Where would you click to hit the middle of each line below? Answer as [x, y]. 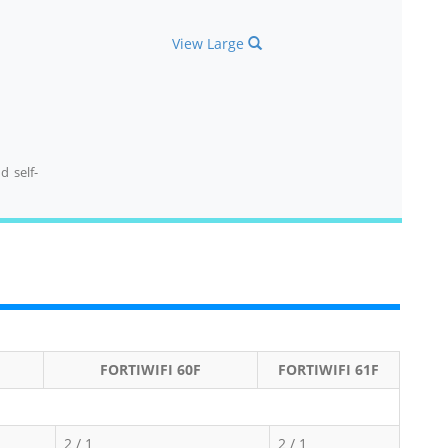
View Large [210, 43]
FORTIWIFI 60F [150, 369]
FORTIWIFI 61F [328, 369]
